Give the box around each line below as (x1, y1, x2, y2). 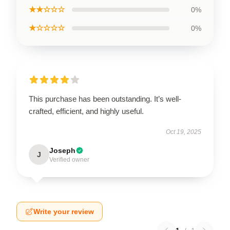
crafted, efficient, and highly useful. (29, 107, 144, 116)
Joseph (49, 146, 75, 155)
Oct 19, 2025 (166, 128, 201, 136)
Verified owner (49, 156, 89, 163)
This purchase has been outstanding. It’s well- (29, 94, 181, 103)
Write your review (33, 207, 94, 216)
